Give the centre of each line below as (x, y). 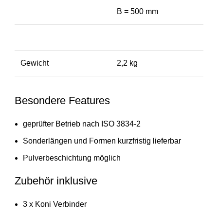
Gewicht (35, 63)
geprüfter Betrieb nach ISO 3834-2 (82, 124)
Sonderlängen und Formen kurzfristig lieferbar (102, 141)
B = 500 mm (137, 12)
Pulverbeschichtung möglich (72, 158)
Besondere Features (62, 101)
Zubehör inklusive (56, 181)
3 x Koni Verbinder (55, 204)
